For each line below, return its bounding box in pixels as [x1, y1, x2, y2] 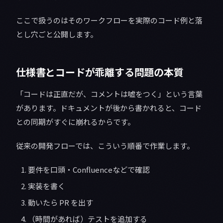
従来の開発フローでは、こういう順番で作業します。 [16, 140, 194, 151]
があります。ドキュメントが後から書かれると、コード [16, 102, 202, 113]
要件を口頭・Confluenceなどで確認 [28, 164, 150, 175]
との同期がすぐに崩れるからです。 [16, 116, 135, 127]
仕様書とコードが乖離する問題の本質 [16, 64, 184, 79]
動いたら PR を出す [28, 197, 93, 208]
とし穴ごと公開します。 [16, 28, 98, 39]
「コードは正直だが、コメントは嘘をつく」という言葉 [16, 88, 203, 99]
